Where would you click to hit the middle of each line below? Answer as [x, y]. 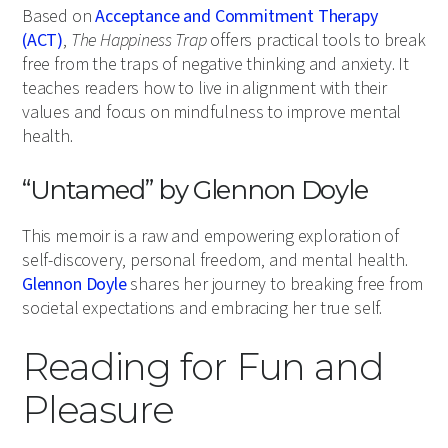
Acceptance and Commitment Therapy [236, 17]
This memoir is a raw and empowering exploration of [211, 237]
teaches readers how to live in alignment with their [204, 89]
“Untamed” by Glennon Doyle [195, 190]
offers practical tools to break [316, 41]
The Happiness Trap [138, 41]
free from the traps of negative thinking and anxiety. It [215, 65]
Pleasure [98, 410]
